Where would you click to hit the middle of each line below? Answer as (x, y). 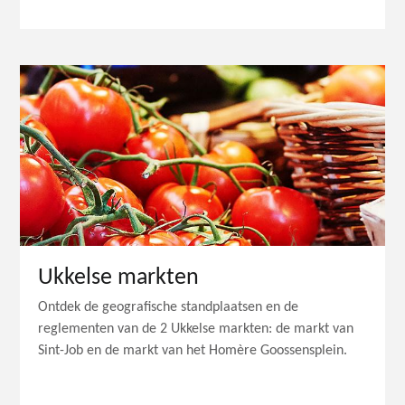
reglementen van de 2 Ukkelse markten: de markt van (196, 330)
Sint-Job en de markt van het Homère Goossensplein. (193, 351)
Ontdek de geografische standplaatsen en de (169, 308)
